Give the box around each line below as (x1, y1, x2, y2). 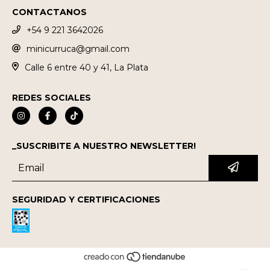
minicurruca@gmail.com (27, 43, 130, 54)
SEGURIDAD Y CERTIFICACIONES (12, 194, 160, 206)
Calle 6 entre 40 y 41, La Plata (24, 61, 148, 73)
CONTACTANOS (12, 7, 87, 17)
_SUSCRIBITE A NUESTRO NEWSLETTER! (12, 140, 196, 152)
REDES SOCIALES (12, 92, 91, 104)
